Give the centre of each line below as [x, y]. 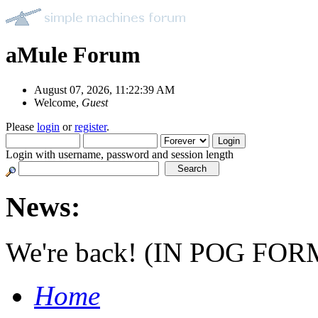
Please [21, 126]
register [91, 126]
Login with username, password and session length [120, 154]
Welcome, [58, 102]
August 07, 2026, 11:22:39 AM [104, 89]
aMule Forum [73, 55]
